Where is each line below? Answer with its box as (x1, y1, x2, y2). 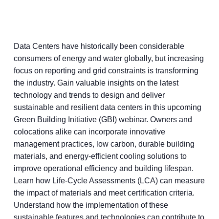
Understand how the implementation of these (14, 201, 168, 209)
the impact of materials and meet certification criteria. (14, 189, 195, 197)
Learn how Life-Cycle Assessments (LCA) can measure (14, 176, 205, 185)
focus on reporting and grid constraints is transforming (14, 66, 198, 75)
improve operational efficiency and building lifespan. (14, 164, 194, 173)
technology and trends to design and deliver (14, 91, 165, 99)
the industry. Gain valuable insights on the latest (14, 79, 178, 87)
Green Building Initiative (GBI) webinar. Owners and (14, 115, 192, 124)
